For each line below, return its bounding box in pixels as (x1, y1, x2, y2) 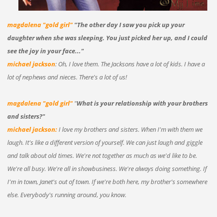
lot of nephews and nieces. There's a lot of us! (7, 72, 127, 81)
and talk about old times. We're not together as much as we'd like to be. (7, 151, 197, 160)
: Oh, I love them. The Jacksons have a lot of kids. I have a (55, 59, 205, 68)
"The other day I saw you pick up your (74, 20, 185, 29)
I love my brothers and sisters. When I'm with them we (57, 124, 202, 134)
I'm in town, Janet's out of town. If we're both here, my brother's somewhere (7, 177, 207, 186)
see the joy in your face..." (7, 46, 84, 55)
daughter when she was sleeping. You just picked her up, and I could (7, 33, 207, 42)
